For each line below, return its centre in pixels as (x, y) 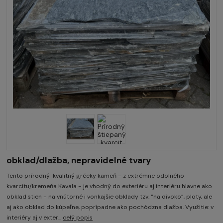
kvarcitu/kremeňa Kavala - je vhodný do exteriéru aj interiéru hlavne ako (110, 186)
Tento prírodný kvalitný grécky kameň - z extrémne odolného (96, 175)
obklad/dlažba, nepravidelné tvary (79, 160)
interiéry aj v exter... (35, 217)
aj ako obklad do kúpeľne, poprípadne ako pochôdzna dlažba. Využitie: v (110, 207)
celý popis (78, 217)
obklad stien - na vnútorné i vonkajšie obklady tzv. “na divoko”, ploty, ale (110, 196)
